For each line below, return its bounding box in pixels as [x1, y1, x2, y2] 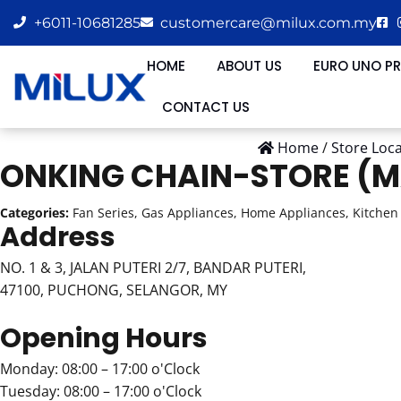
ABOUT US [216, 56, 282, 75]
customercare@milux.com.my [160, 13, 377, 31]
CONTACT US [162, 98, 251, 116]
